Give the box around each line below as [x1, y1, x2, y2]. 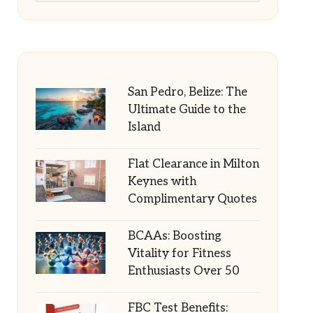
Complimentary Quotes [127, 192, 257, 206]
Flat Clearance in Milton [127, 157, 259, 171]
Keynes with [127, 175, 196, 189]
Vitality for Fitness [127, 247, 231, 261]
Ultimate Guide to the [127, 103, 246, 117]
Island [127, 120, 161, 134]
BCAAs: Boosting [127, 229, 221, 243]
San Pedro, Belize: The [127, 85, 247, 99]
